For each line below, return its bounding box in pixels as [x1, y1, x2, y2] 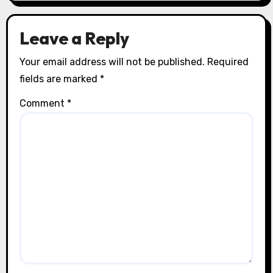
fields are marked [19, 73, 100, 85]
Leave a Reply [19, 27, 129, 49]
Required [207, 55, 249, 68]
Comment [19, 97, 67, 110]
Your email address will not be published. [19, 55, 205, 68]
